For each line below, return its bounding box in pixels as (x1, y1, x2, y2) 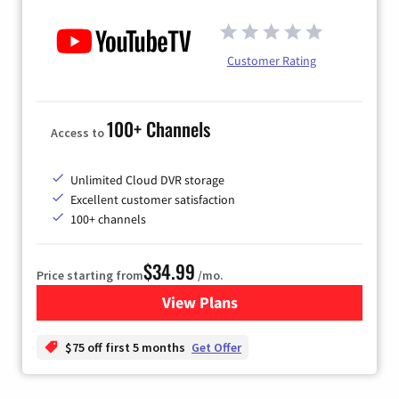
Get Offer (191, 339, 241, 356)
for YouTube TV (199, 292, 304, 313)
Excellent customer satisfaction (70, 191, 235, 208)
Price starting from (37, 267, 143, 284)
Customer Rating (227, 52, 316, 69)
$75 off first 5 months (65, 339, 188, 356)
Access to (51, 125, 107, 142)
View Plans (161, 292, 238, 313)
